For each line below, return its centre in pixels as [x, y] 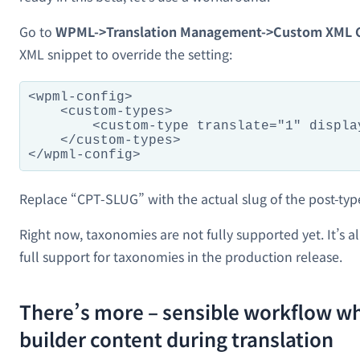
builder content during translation [176, 339]
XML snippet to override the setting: [126, 53]
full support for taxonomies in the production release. [181, 256]
